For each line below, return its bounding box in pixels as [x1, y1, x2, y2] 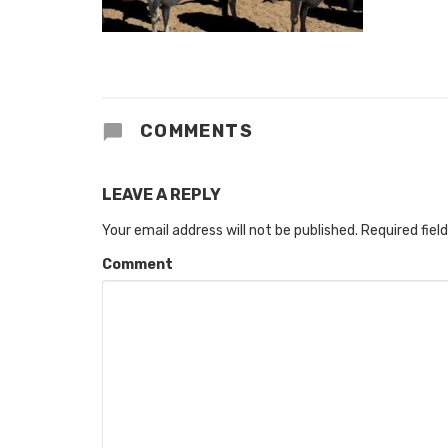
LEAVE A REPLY [102, 184, 221, 204]
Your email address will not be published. [102, 221, 358, 239]
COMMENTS [134, 119, 254, 142]
